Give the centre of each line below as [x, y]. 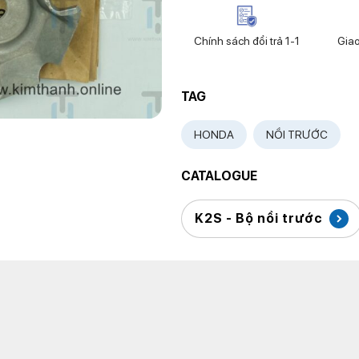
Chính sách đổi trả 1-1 [246, 41]
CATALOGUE [220, 176]
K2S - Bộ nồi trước [259, 218]
